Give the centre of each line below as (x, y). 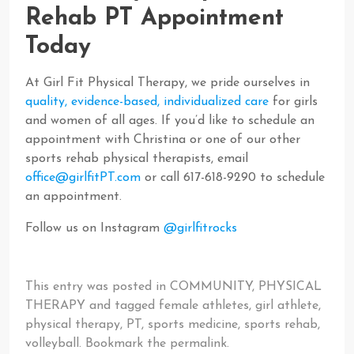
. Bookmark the (124, 344)
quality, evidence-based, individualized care (147, 102)
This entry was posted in (98, 287)
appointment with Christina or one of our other (163, 140)
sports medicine (193, 325)
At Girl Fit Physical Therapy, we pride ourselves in (168, 83)
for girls (293, 102)
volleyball (52, 344)
